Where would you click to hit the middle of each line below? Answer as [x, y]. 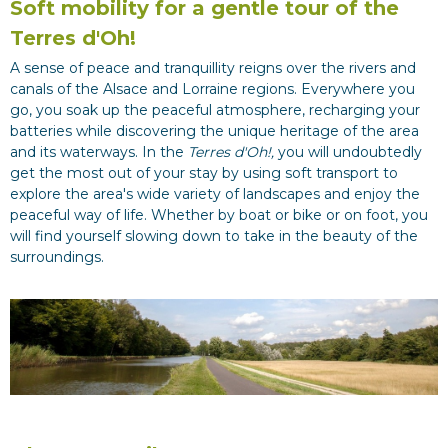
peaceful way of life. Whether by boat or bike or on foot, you [219, 215]
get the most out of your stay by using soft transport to [204, 173]
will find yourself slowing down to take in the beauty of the [214, 236]
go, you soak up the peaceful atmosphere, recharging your [215, 110]
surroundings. [57, 257]
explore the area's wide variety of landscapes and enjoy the [215, 194]
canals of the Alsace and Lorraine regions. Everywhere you [212, 89]
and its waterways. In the [99, 152]
